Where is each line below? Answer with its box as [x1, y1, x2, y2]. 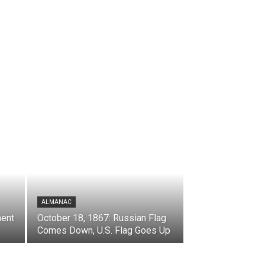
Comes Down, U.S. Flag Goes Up [37, 225, 170, 236]
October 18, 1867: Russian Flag [37, 212, 166, 224]
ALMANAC [41, 199, 72, 205]
